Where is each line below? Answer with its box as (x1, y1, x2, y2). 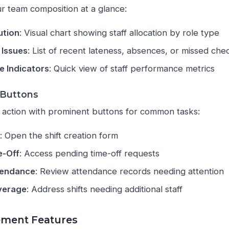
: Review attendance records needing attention (35, 166, 224, 176)
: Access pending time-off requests (19, 148, 160, 158)
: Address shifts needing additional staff (27, 184, 183, 194)
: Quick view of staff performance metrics (49, 63, 215, 74)
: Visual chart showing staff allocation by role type (19, 28, 220, 38)
